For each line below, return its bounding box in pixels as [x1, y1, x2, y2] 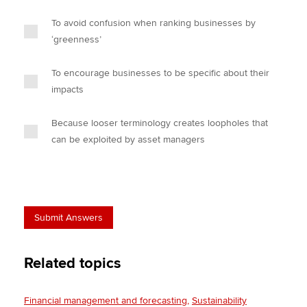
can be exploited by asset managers [51, 134, 205, 145]
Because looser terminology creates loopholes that [51, 117, 268, 129]
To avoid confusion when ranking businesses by [51, 17, 256, 29]
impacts [51, 84, 84, 95]
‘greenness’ [51, 34, 101, 45]
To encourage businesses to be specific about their [51, 67, 269, 79]
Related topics [24, 254, 121, 273]
